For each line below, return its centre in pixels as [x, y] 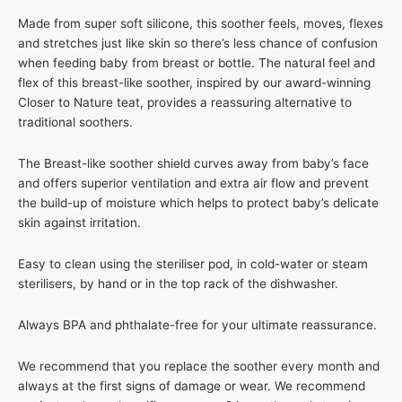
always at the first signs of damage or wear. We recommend [192, 386]
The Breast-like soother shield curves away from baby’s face [193, 164]
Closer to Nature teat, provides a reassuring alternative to [185, 103]
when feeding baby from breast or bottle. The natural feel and [197, 63]
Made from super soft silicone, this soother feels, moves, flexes [201, 24]
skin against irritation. [79, 223]
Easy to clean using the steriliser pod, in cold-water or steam [193, 264]
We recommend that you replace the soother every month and [199, 367]
